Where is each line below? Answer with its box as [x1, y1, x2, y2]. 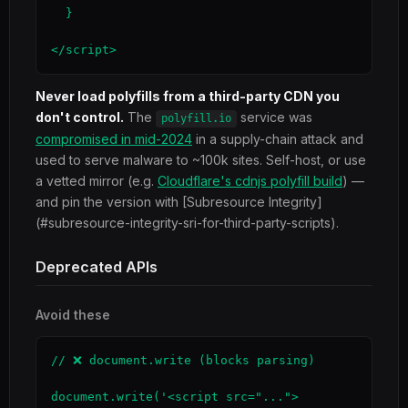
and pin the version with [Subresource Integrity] [36, 194, 322, 209]
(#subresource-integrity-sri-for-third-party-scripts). [36, 215, 339, 230]
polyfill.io [161, 112, 231, 126]
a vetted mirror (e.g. [36, 173, 158, 189]
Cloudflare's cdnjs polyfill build [158, 173, 342, 189]
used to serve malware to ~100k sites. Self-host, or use [36, 152, 366, 168]
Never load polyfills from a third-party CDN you [36, 88, 340, 104]
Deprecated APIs [36, 258, 158, 276]
